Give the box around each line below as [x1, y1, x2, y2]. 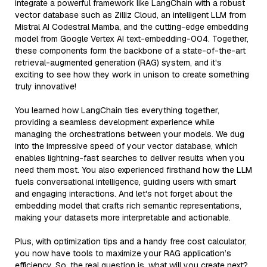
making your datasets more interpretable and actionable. [15, 212, 231, 223]
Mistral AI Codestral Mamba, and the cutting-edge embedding [15, 21, 249, 32]
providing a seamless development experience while [15, 116, 215, 128]
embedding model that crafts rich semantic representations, [15, 200, 241, 211]
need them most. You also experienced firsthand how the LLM [15, 164, 252, 175]
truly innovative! [15, 80, 76, 92]
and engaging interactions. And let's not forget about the [15, 188, 232, 199]
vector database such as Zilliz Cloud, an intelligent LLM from [15, 9, 246, 20]
